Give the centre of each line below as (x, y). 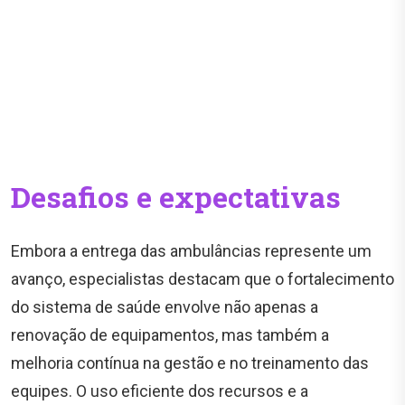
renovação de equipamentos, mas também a (170, 335)
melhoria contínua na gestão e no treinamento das (190, 363)
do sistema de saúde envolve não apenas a (165, 307)
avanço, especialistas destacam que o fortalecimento (202, 279)
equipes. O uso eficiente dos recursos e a (160, 391)
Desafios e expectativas (176, 197)
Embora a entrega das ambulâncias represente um (191, 251)
